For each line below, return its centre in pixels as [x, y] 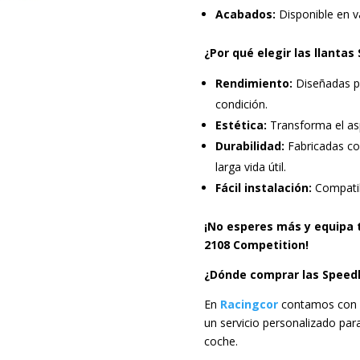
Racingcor [249, 304]
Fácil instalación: [263, 187]
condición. [241, 104]
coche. [221, 341]
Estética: [241, 125]
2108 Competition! [256, 244]
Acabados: [245, 14]
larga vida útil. [250, 166]
